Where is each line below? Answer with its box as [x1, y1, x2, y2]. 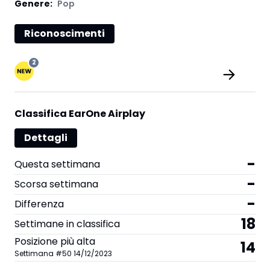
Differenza [14, 197, 64, 211]
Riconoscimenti [24, 27, 105, 40]
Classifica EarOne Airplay [14, 107, 145, 121]
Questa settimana [14, 157, 100, 171]
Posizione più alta [14, 234, 95, 248]
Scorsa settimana [14, 177, 98, 191]
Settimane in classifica [14, 217, 120, 231]
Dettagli [24, 131, 67, 145]
